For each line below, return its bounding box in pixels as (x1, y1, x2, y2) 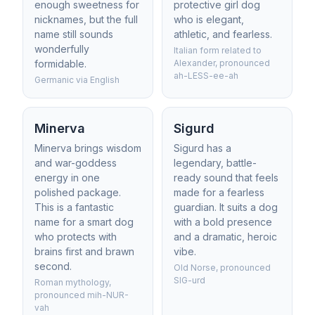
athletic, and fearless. (174, 28, 272, 40)
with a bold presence (174, 216, 272, 228)
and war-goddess (34, 157, 117, 169)
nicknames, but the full (34, 13, 138, 25)
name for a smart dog (34, 216, 134, 228)
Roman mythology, (34, 277, 111, 288)
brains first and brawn (34, 245, 134, 257)
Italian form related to (174, 45, 262, 56)
